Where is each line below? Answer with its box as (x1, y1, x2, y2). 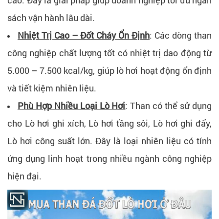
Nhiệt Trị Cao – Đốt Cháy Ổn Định (18, 29, 150, 41)
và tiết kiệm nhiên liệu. (7, 82, 96, 94)
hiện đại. (7, 170, 42, 182)
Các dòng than (154, 29, 212, 41)
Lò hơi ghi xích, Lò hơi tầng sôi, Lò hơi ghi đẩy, (24, 117, 212, 129)
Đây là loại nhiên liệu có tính (95, 134, 212, 147)
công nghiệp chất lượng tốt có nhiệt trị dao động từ (7, 46, 212, 59)
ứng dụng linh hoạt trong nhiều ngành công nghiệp (7, 152, 212, 164)
